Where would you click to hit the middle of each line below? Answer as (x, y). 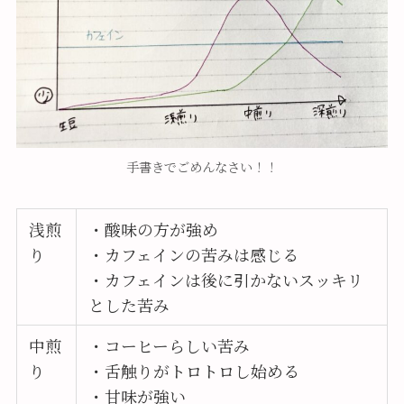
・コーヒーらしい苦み (170, 345)
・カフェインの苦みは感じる (194, 254)
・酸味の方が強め (154, 229)
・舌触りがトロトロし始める (194, 370)
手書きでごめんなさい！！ (202, 166)
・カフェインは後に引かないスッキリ (226, 279)
